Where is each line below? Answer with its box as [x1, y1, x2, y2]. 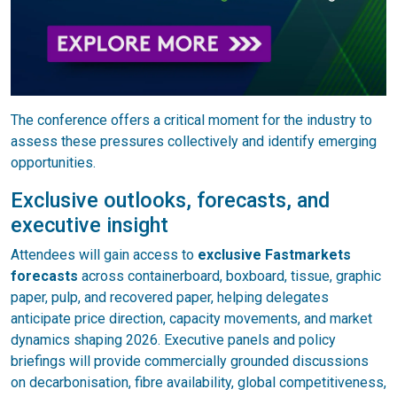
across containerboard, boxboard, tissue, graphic [78, 267, 381, 284]
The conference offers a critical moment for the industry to [11, 111, 372, 128]
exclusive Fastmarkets [198, 245, 351, 263]
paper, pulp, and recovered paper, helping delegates [11, 288, 329, 306]
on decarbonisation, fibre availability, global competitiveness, [11, 373, 386, 391]
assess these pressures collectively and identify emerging [11, 132, 377, 150]
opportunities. [11, 153, 96, 171]
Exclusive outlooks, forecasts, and [11, 187, 330, 213]
